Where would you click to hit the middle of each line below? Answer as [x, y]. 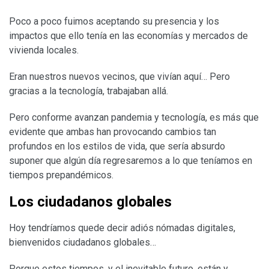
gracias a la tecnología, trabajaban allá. [89, 91]
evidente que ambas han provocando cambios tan [113, 131]
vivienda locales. [44, 50]
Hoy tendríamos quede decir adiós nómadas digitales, [122, 228]
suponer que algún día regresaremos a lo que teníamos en [131, 160]
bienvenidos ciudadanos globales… [83, 242]
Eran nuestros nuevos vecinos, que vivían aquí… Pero [119, 76]
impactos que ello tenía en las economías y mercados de [128, 35]
